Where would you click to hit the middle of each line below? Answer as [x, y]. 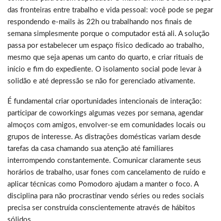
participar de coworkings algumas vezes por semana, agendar [105, 113]
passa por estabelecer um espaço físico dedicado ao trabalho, [106, 45]
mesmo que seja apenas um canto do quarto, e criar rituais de [105, 57]
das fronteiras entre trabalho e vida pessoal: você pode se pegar [110, 10]
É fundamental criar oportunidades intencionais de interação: [105, 101]
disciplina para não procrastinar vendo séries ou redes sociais [106, 196]
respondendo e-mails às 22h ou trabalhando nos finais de [100, 22]
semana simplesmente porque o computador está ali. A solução [109, 34]
